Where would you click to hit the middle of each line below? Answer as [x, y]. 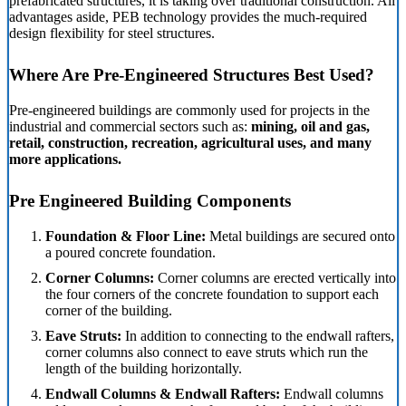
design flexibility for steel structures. [112, 34]
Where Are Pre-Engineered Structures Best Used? [192, 75]
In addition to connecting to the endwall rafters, [258, 335]
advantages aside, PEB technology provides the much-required [188, 17]
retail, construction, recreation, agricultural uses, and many [190, 143]
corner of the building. [109, 310]
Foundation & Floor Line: [126, 236]
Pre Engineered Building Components [150, 201]
